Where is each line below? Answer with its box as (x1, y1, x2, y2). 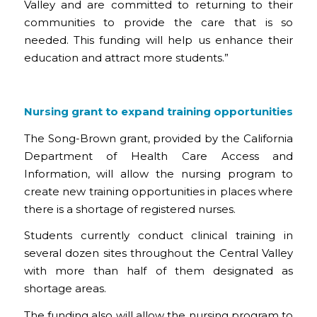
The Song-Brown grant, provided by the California (23, 131, 294, 145)
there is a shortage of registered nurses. (23, 202, 236, 216)
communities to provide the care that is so (23, 16, 294, 30)
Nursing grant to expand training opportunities (23, 104, 293, 118)
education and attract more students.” (23, 51, 229, 65)
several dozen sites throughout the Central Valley (23, 246, 294, 260)
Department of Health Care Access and (23, 149, 294, 163)
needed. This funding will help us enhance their (23, 33, 294, 47)
